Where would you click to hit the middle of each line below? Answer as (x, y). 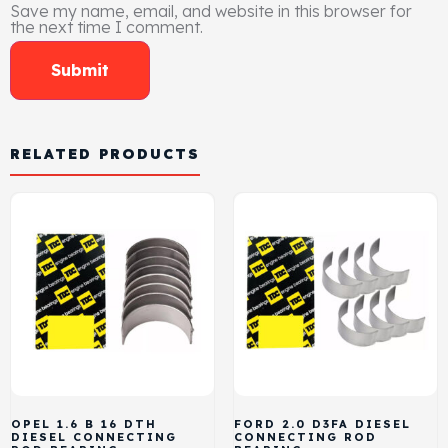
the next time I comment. (106, 26)
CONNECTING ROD (305, 436)
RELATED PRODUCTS (105, 153)
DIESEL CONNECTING (94, 436)
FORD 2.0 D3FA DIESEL (322, 423)
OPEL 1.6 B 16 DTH (84, 423)
